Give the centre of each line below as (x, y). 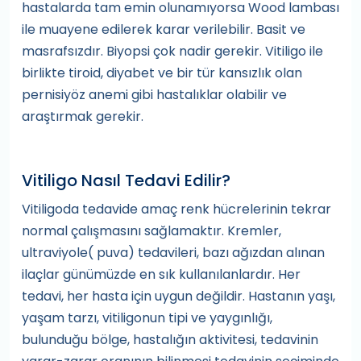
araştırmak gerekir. (83, 116)
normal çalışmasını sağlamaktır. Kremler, (151, 231)
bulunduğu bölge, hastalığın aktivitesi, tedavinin (170, 340)
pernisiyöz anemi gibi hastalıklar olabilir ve (154, 95)
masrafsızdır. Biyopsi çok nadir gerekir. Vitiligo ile (172, 51)
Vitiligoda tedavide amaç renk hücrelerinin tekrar (176, 209)
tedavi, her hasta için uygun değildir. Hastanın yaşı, (178, 296)
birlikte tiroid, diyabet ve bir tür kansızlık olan (162, 73)
